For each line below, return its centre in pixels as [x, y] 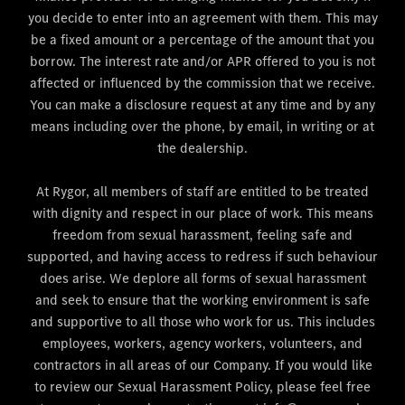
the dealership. [202, 148]
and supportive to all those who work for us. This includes [202, 322]
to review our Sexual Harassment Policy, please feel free [202, 387]
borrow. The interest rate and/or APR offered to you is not [202, 61]
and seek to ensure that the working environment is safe [202, 300]
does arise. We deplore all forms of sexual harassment [202, 278]
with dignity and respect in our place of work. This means [202, 213]
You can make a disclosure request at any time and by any [202, 105]
